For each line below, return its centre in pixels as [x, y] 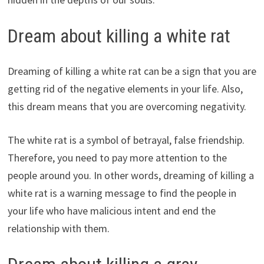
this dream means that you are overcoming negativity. [127, 107]
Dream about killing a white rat [119, 36]
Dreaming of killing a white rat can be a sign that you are [132, 71]
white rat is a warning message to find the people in [122, 193]
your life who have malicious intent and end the [111, 211]
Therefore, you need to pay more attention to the [117, 158]
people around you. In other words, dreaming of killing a [131, 176]
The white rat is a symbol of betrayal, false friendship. [126, 140]
